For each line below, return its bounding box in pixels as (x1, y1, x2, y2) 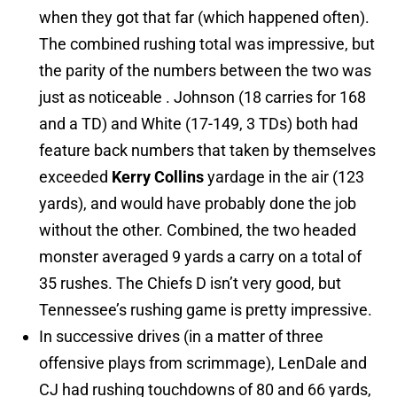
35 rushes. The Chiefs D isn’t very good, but (39, 274, 341, 293)
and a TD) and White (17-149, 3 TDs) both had (39, 114, 358, 134)
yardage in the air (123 (204, 167, 364, 187)
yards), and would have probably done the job (39, 194, 356, 214)
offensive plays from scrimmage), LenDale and (39, 354, 367, 373)
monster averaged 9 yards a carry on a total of (39, 247, 362, 267)
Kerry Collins (112, 167, 204, 187)
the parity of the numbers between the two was (39, 61, 371, 81)
